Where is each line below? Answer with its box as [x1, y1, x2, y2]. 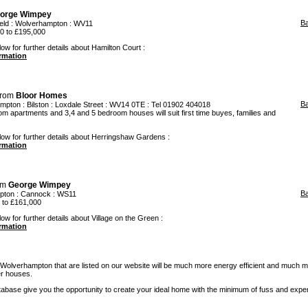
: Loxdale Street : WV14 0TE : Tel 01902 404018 [49, 100, 210, 109]
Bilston [27, 100, 49, 109]
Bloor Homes [16, 91, 67, 101]
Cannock [21, 190, 51, 199]
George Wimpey [8, 180, 71, 190]
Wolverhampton [15, 19, 67, 28]
